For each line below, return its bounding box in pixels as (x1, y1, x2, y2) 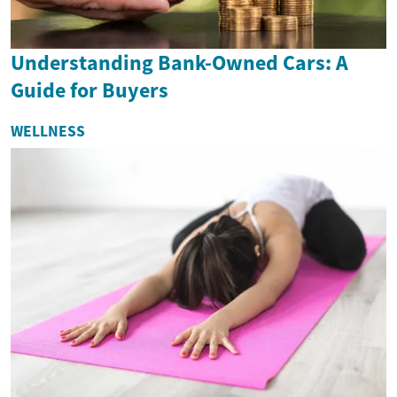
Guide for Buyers (11, 76, 168, 105)
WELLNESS (11, 121, 85, 142)
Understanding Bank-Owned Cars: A (11, 49, 348, 77)
